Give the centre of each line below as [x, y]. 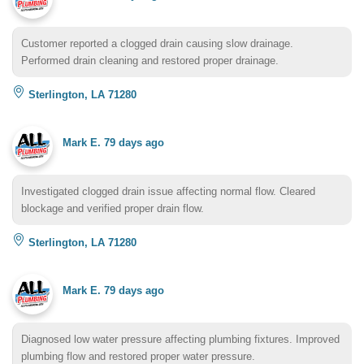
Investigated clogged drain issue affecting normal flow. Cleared [168, 191]
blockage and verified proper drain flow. [113, 208]
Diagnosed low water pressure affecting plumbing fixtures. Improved [180, 339]
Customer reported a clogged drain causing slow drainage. [157, 43]
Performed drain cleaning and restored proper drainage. [150, 60]
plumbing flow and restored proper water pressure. [138, 356]
